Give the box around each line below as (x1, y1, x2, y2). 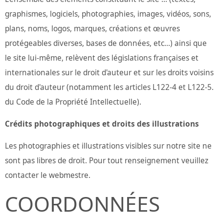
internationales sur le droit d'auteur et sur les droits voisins (5, 67, 214, 78)
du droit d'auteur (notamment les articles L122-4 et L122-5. (5, 82, 214, 92)
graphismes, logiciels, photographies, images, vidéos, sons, (5, 8, 211, 19)
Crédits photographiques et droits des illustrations (5, 118, 199, 129)
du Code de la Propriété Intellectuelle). (5, 96, 141, 107)
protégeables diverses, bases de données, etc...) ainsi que (5, 38, 207, 48)
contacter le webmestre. (5, 170, 90, 181)
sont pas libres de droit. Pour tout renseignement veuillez (5, 155, 208, 166)
